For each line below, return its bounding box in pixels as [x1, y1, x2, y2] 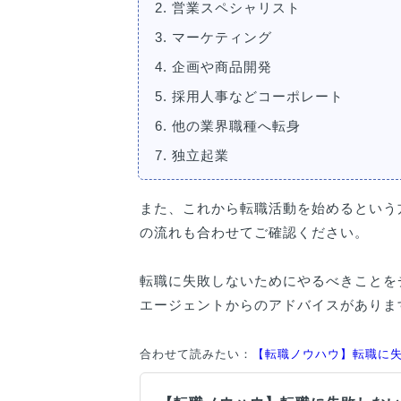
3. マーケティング [155, 29, 272, 45]
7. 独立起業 [155, 147, 229, 163]
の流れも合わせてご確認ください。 [140, 224, 369, 240]
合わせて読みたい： [140, 346, 252, 361]
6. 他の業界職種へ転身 [155, 117, 301, 133]
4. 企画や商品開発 [155, 58, 272, 74]
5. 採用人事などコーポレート [155, 88, 344, 104]
